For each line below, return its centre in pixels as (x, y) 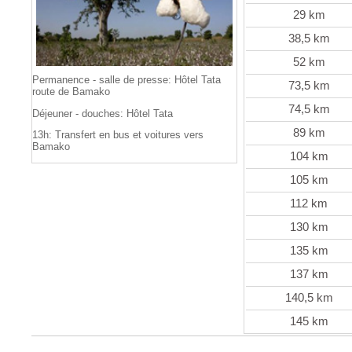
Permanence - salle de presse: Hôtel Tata (126, 79)
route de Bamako (71, 91)
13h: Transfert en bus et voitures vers (118, 135)
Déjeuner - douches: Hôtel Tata (103, 113)
